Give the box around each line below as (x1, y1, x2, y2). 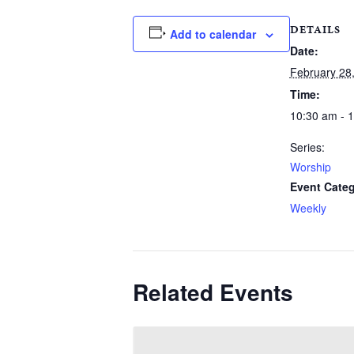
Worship (289, 158, 331, 175)
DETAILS (289, 21, 341, 37)
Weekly (289, 199, 326, 216)
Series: (289, 138, 325, 155)
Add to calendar (169, 26, 256, 42)
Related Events (133, 275, 293, 308)
